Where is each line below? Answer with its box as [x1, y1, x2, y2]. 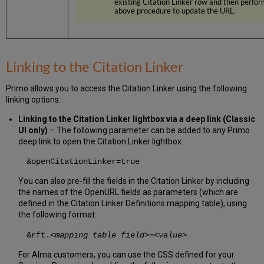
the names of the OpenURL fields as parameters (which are [18, 187, 238, 197]
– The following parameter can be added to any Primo [47, 125, 250, 135]
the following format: [18, 210, 97, 220]
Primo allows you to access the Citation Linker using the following [6, 83, 247, 93]
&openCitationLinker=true [26, 157, 140, 166]
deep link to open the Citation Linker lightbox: [18, 136, 183, 146]
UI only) [18, 125, 48, 135]
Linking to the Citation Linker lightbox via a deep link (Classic [18, 114, 255, 124]
